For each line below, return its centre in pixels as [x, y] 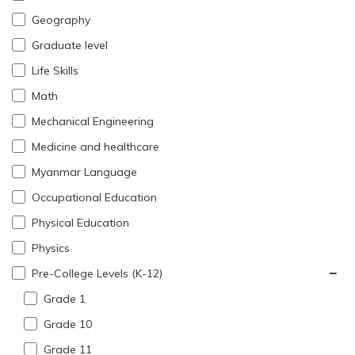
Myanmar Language [83, 172]
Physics [49, 248]
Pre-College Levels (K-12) [95, 274]
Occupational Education [93, 198]
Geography [59, 20]
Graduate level [68, 46]
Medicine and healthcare [94, 147]
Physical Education [79, 223]
